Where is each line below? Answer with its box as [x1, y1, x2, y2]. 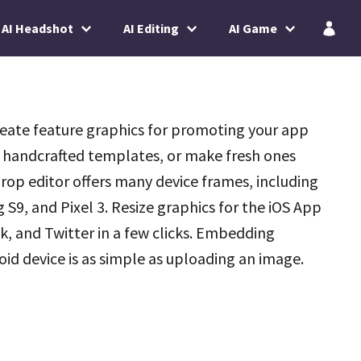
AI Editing [123, 20, 179, 36]
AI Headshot [2, 20, 73, 36]
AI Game [229, 20, 277, 36]
